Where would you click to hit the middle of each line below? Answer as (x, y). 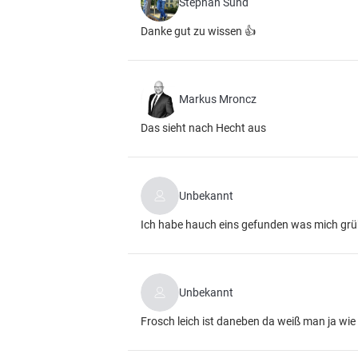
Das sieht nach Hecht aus (203, 128)
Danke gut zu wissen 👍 (198, 31)
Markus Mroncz (218, 99)
